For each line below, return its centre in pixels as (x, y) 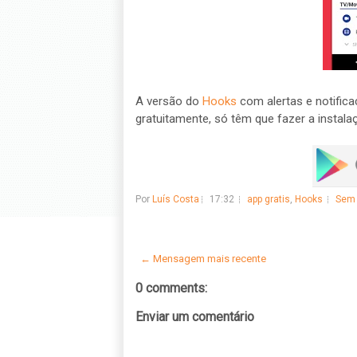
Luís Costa (175, 199)
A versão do (169, 101)
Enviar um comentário (194, 317)
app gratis (268, 199)
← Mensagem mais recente (203, 259)
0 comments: (171, 288)
